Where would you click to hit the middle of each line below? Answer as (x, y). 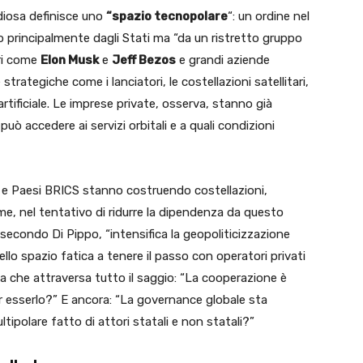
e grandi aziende (223, 60)
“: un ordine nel (269, 16)
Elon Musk (70, 60)
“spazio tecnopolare (167, 16)
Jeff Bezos (144, 60)
